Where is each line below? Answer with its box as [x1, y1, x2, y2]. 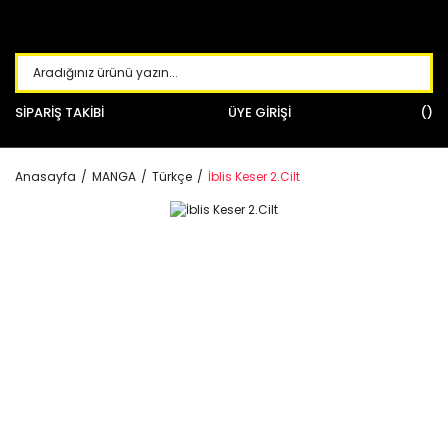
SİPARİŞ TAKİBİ [15, 103, 104, 122]
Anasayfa [15, 168, 76, 185]
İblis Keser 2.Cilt [208, 168, 300, 185]
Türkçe [152, 168, 192, 185]
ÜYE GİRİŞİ [228, 103, 291, 122]
